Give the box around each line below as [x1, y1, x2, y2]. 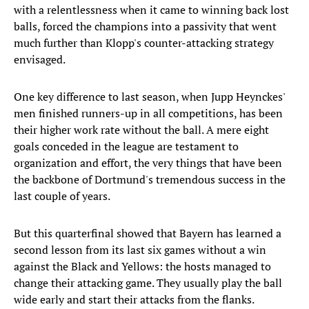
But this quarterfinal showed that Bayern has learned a [14, 226, 281, 241]
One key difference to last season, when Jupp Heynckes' [14, 89, 285, 105]
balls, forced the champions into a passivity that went [14, 19, 277, 34]
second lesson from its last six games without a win [14, 242, 266, 258]
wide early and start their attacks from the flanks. [14, 292, 254, 308]
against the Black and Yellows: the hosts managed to [14, 259, 271, 275]
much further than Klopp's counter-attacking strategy [14, 35, 274, 51]
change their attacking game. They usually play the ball [14, 275, 282, 291]
